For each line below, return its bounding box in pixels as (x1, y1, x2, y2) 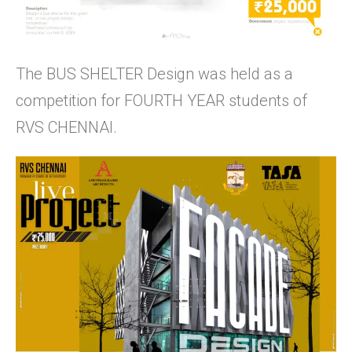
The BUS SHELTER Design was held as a (16, 64, 293, 84)
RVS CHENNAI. (16, 118, 117, 137)
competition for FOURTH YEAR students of (16, 91, 307, 111)
